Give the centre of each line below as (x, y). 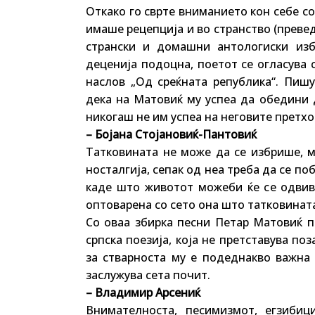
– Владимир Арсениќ (143, 292)
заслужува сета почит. (148, 275)
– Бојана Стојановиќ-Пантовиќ (171, 134)
